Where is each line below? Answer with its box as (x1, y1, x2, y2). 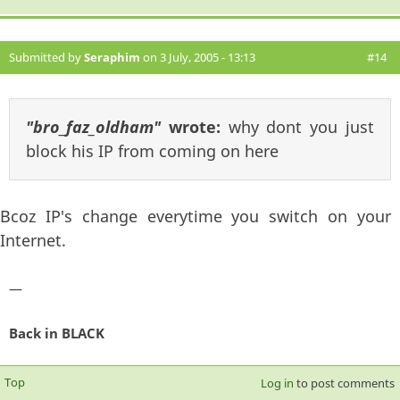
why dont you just (228, 116, 375, 138)
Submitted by (9, 49, 84, 66)
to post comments (293, 374, 395, 391)
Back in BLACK (9, 323, 104, 342)
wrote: (161, 116, 229, 138)
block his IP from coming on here (26, 140, 279, 162)
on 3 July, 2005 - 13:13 (140, 49, 255, 66)
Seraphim (84, 49, 140, 66)
